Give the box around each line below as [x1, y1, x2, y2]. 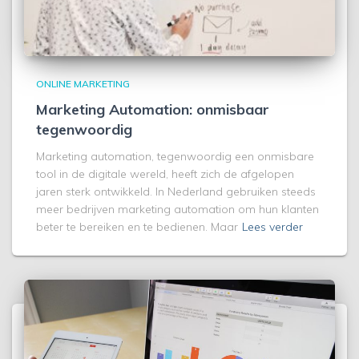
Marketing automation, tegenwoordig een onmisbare [36, 148, 314, 163]
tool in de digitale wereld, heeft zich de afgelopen [36, 166, 294, 181]
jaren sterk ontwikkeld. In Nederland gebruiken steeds [36, 184, 316, 199]
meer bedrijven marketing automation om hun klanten [36, 201, 319, 216]
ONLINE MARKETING [36, 77, 130, 90]
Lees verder [242, 219, 303, 234]
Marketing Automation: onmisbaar [36, 99, 269, 119]
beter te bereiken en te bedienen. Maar [36, 219, 238, 234]
